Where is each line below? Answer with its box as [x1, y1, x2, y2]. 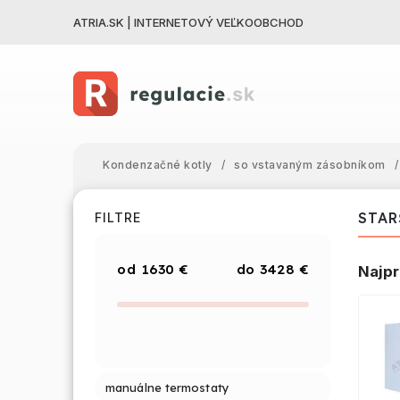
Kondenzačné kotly [103, 158, 212, 171]
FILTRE [95, 210, 141, 225]
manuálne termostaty [105, 379, 229, 395]
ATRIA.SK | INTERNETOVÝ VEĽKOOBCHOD [73, 15, 304, 29]
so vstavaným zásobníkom [234, 158, 386, 171]
